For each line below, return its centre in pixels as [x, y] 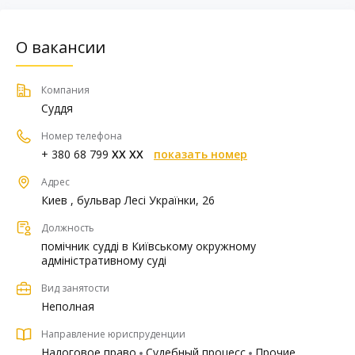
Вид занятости [75, 288]
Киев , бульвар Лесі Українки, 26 [128, 200]
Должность [68, 228]
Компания [65, 90]
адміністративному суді [104, 260]
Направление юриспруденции [113, 334]
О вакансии [61, 47]
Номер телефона [82, 136]
